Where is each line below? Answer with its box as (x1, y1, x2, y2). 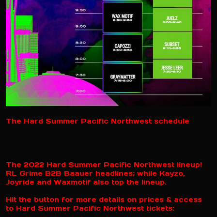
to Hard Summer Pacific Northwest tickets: (6, 203, 174, 213)
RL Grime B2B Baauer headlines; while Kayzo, (6, 169, 185, 178)
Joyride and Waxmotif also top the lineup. (6, 177, 167, 186)
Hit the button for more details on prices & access (6, 195, 202, 204)
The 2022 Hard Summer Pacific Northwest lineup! (6, 160, 202, 169)
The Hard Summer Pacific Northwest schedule (6, 116, 189, 125)
